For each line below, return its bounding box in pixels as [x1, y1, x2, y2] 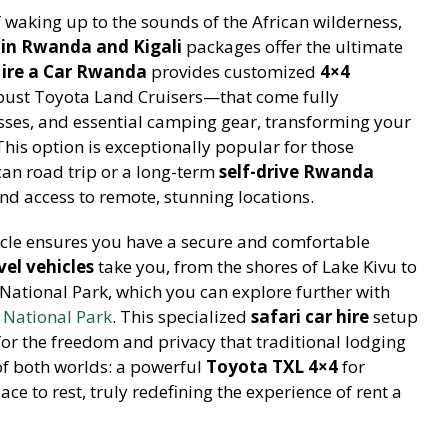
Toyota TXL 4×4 [206, 354, 338, 378]
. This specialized [112, 304, 251, 328]
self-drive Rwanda [219, 159, 374, 183]
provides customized [147, 59, 320, 83]
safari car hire [251, 304, 369, 328]
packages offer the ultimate [182, 34, 403, 58]
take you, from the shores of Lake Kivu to [94, 254, 417, 278]
